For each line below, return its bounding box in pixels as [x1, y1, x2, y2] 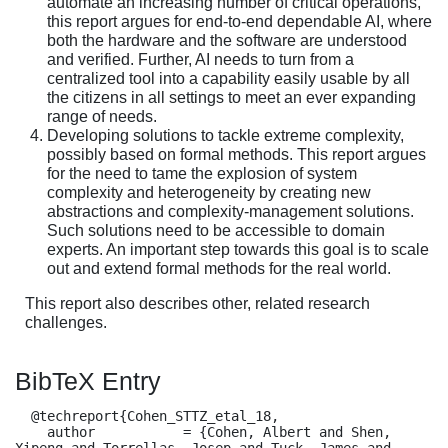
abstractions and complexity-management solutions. [47, 202, 414, 220]
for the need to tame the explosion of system [47, 164, 357, 182]
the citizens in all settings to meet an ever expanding [47, 88, 416, 106]
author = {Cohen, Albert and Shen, [15, 423, 47, 440]
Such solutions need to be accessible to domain [47, 221, 385, 239]
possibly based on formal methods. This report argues [47, 145, 426, 163]
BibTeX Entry [15, 366, 161, 395]
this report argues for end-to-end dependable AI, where [47, 12, 432, 30]
